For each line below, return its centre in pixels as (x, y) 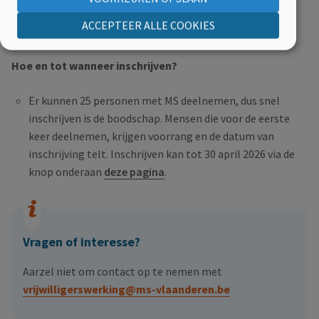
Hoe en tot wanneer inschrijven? (94, 66)
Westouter (54, 31)
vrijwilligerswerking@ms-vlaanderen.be (126, 289)
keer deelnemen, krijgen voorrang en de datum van (151, 136)
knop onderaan (66, 172)
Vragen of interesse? (82, 242)
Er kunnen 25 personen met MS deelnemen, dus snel (154, 101)
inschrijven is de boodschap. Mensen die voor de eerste (159, 119)
